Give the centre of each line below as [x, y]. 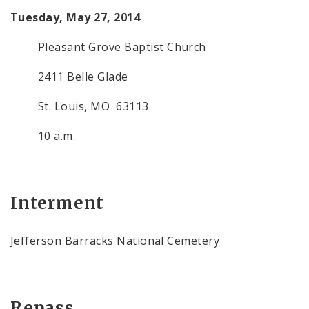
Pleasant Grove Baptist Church [122, 47]
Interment [58, 203]
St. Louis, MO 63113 [93, 106]
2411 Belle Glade [83, 77]
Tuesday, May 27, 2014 [76, 17]
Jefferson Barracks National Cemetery [115, 241]
